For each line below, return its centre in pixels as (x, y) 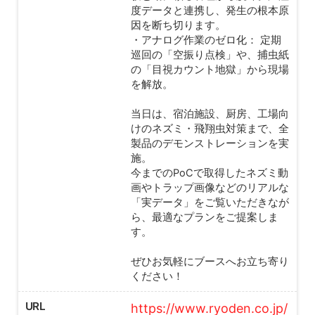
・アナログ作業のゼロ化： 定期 (206, 40)
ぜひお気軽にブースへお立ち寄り (210, 261)
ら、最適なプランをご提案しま (205, 217)
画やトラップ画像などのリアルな (210, 187)
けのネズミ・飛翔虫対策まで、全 (210, 128)
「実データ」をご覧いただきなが (210, 202)
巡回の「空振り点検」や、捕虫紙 (210, 54)
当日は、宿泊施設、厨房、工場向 (210, 114)
